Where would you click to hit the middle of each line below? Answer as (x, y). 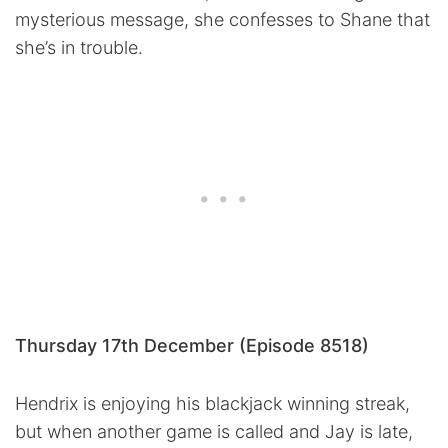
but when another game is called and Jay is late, (214, 432)
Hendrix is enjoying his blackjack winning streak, (212, 404)
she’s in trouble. (79, 48)
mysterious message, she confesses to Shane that (222, 20)
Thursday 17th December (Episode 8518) (192, 346)
